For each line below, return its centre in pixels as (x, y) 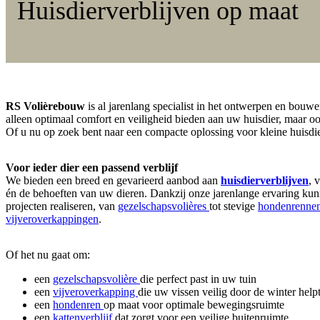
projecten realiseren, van (62, 206)
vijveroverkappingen (52, 219)
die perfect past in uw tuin (198, 279)
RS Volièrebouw (45, 106)
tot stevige (234, 206)
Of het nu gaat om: (48, 254)
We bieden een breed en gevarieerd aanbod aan (113, 180)
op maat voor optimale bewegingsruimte (194, 304)
